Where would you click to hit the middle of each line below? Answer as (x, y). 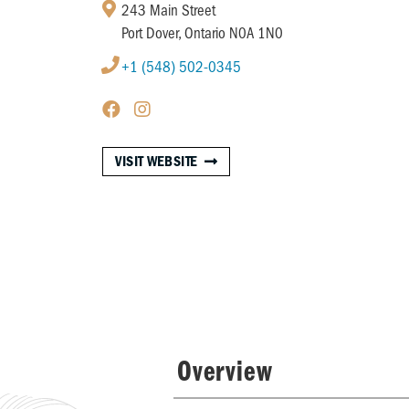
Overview (225, 373)
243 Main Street (168, 10)
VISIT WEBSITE (157, 162)
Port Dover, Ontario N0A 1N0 (202, 33)
